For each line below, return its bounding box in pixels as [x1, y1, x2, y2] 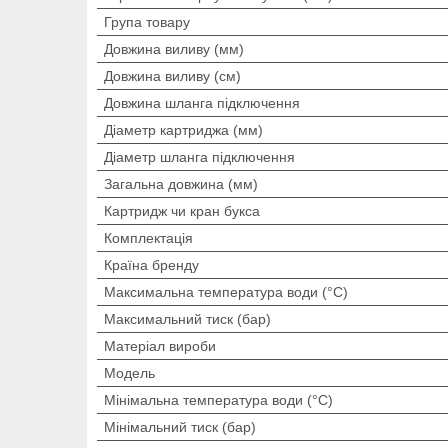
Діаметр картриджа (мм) [104, 121, 263, 138]
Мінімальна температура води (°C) [104, 391, 333, 408]
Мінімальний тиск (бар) [104, 418, 256, 435]
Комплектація [104, 229, 193, 246]
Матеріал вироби [104, 337, 216, 354]
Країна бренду [104, 256, 199, 273]
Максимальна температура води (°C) [104, 283, 348, 300]
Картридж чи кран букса [104, 202, 260, 219]
